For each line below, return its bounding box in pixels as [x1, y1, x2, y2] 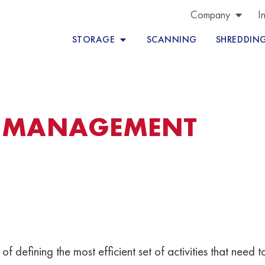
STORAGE [72, 33, 115, 46]
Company [190, 8, 230, 22]
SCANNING [146, 33, 197, 46]
